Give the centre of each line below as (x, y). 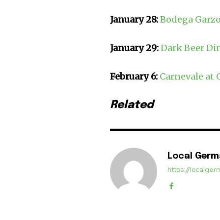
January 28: (135, 20)
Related (132, 105)
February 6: (134, 77)
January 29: (136, 48)
